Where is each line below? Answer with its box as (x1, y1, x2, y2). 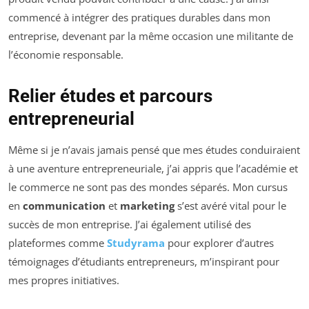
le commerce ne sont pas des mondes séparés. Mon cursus (8, 180, 288, 195)
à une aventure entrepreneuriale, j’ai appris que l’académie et (8, 161, 298, 176)
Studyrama (107, 236, 165, 250)
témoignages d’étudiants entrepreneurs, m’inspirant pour (8, 255, 279, 269)
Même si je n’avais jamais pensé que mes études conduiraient (8, 143, 300, 157)
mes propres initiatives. (8, 273, 119, 288)
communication (23, 199, 106, 213)
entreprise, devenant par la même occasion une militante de (8, 29, 293, 43)
